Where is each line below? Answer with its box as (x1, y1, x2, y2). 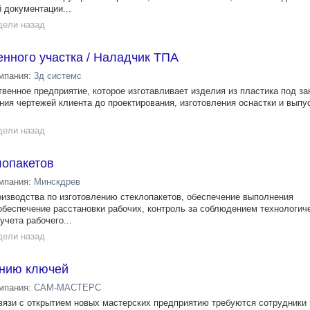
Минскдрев (34, 176, 80, 187)
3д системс (34, 71, 82, 81)
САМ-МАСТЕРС (34, 282, 101, 293)
